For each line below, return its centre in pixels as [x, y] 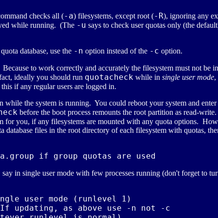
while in [148, 77]
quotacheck [109, 77]
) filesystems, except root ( [114, 16]
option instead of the [116, 51]
